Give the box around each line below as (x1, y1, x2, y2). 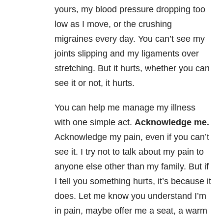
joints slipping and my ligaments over (55, 49, 199, 59)
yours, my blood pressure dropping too (55, 4, 205, 15)
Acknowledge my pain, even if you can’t (55, 132, 209, 142)
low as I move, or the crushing (55, 19, 172, 29)
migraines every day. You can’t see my (55, 34, 205, 44)
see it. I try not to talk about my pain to (55, 147, 204, 157)
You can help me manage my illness (55, 103, 195, 113)
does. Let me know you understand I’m (55, 191, 206, 201)
